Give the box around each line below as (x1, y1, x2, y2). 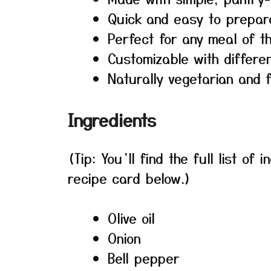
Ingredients (68, 108, 156, 132)
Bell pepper (108, 248, 180, 267)
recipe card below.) (68, 168, 191, 188)
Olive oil (108, 208, 155, 227)
